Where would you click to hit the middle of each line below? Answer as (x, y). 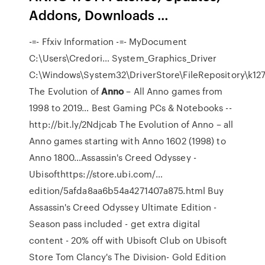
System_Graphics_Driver (163, 58)
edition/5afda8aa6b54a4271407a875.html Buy (127, 190)
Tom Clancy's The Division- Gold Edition (140, 257)
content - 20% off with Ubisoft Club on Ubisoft (128, 240)
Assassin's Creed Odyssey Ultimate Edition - (123, 207)
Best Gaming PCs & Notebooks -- (160, 108)
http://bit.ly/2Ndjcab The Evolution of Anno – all (131, 124)
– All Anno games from (173, 91)
